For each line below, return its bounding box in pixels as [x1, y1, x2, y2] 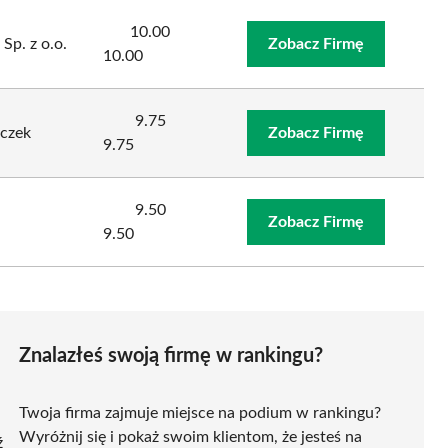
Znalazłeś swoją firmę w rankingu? [19, 345, 323, 366]
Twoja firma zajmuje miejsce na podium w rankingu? [19, 404, 381, 421]
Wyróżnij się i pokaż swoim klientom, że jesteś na [19, 428, 362, 445]
